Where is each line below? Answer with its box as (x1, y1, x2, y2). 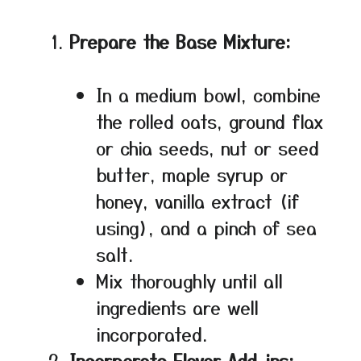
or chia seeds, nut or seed (96, 134, 319, 160)
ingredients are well (96, 293, 259, 320)
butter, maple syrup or (96, 160, 288, 187)
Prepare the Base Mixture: (69, 27, 291, 54)
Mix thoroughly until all (96, 267, 283, 293)
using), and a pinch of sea (96, 214, 317, 240)
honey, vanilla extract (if (96, 187, 299, 214)
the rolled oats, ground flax (96, 107, 324, 134)
